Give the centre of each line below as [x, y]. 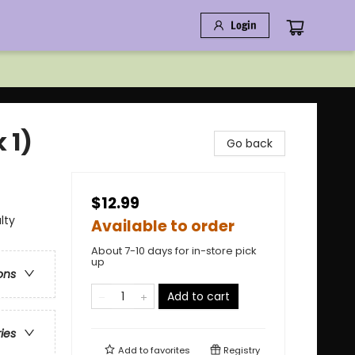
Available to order [163, 226]
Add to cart [198, 296]
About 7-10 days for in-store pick [174, 251]
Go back [250, 143]
